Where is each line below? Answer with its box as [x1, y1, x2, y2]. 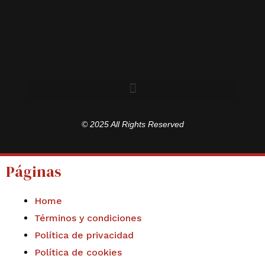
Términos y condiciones [34, 212, 141, 224]
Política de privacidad [34, 230, 134, 241]
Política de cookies [34, 247, 122, 258]
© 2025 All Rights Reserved [81, 119, 184, 129]
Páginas [6, 161, 62, 183]
